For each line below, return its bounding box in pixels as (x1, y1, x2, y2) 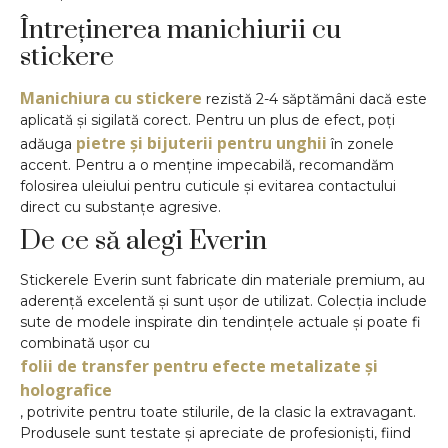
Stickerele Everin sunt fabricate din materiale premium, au (20, 270, 425, 289)
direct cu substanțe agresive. (20, 197, 221, 216)
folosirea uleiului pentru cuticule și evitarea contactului (20, 176, 396, 195)
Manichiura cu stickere (20, 86, 202, 109)
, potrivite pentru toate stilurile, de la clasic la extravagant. (20, 402, 416, 421)
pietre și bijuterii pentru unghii (76, 131, 327, 154)
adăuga (20, 134, 76, 153)
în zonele (327, 134, 394, 153)
